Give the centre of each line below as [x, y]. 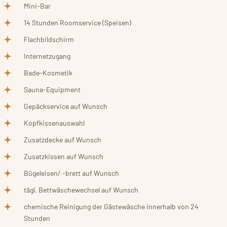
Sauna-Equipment [52, 89]
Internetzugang [47, 56]
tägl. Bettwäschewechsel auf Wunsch [81, 190]
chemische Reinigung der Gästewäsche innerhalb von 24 [111, 206]
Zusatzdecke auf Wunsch [63, 139]
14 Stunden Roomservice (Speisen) [78, 22]
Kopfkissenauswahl [54, 123]
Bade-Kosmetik [48, 72]
